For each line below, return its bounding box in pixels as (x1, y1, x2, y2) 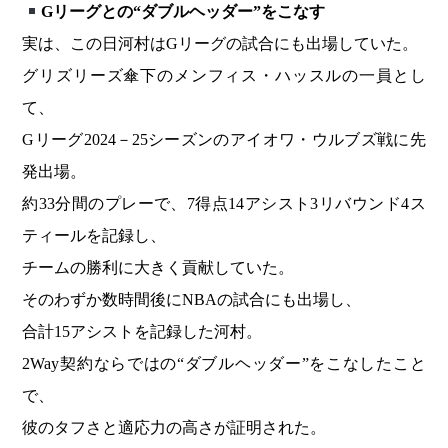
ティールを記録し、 (22, 227, 167, 245)
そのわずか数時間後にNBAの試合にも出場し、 (22, 291, 362, 309)
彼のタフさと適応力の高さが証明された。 (22, 419, 327, 437)
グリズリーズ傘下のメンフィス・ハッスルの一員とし (22, 67, 426, 85)
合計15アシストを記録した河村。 (22, 323, 263, 341)
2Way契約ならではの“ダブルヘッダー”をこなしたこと (22, 355, 426, 373)
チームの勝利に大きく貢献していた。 (22, 259, 295, 277)
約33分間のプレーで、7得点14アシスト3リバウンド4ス (22, 195, 426, 213)
